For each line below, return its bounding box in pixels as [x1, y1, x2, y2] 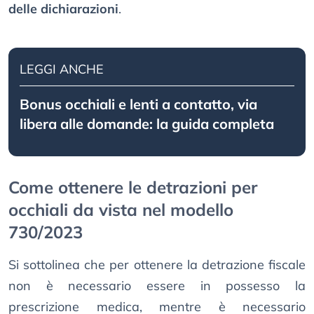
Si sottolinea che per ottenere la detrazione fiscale [8, 257, 306, 273]
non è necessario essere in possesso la [8, 278, 306, 294]
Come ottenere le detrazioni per [8, 177, 257, 198]
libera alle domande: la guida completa [20, 115, 274, 133]
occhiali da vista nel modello [8, 199, 233, 221]
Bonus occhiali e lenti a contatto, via [20, 95, 257, 114]
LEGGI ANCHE [20, 61, 104, 78]
